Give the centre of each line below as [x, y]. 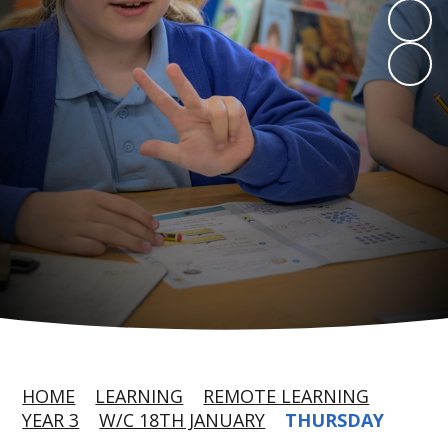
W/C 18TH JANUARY [182, 420]
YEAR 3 [51, 420]
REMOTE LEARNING [286, 396]
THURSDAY [335, 420]
